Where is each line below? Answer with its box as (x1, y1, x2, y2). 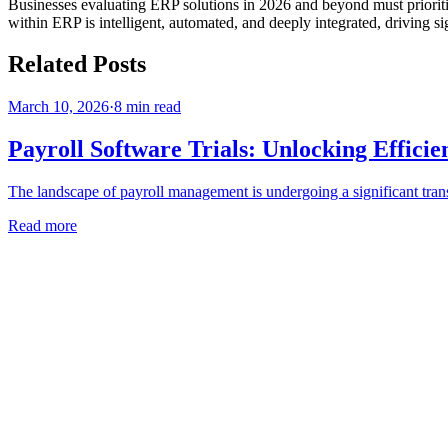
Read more (8, 217, 77, 235)
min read (122, 98, 181, 116)
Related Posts (8, 51, 146, 78)
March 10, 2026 (8, 98, 109, 116)
